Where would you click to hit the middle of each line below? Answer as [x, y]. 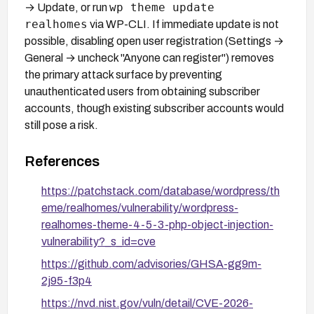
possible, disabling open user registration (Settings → [154, 41]
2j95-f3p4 [67, 280]
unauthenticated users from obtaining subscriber [142, 91]
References [62, 161]
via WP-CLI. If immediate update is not [183, 24]
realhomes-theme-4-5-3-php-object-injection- [157, 224]
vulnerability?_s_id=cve [98, 241]
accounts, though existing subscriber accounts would [154, 108]
